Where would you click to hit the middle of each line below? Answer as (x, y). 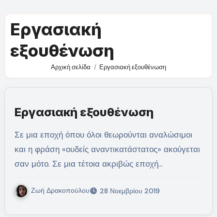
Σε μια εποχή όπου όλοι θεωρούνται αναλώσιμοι (17, 135)
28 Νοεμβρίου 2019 (130, 191)
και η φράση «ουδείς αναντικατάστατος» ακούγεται (107, 149)
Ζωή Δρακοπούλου (60, 190)
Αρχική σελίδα (71, 67)
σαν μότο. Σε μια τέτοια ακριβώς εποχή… (88, 164)
